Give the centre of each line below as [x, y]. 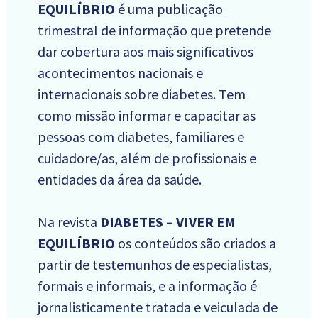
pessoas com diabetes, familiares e [141, 137]
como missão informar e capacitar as [147, 116]
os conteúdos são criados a [196, 243]
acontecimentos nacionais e [120, 73]
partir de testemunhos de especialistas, [155, 265]
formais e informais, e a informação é [147, 286]
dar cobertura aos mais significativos [146, 52]
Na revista [69, 222]
